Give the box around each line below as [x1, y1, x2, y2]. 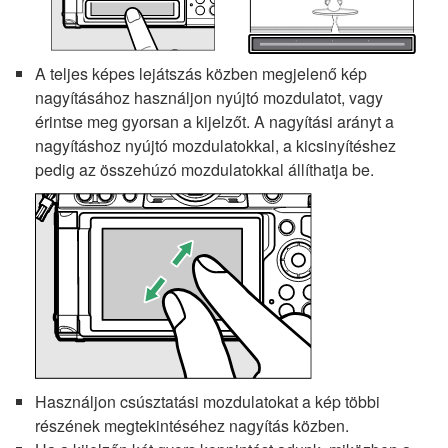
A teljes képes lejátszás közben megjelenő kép [35, 61, 367, 85]
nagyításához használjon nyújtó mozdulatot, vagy [35, 85, 383, 109]
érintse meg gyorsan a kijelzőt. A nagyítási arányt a [35, 109, 394, 133]
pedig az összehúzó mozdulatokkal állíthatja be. [35, 157, 374, 181]
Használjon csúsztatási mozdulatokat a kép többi [35, 389, 380, 413]
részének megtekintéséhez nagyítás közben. [35, 413, 349, 437]
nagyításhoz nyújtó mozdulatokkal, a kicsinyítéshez [35, 133, 396, 157]
